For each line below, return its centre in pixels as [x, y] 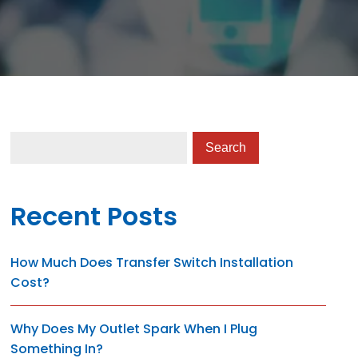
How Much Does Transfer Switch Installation [152, 263]
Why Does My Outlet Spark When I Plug [134, 329]
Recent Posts [94, 216]
